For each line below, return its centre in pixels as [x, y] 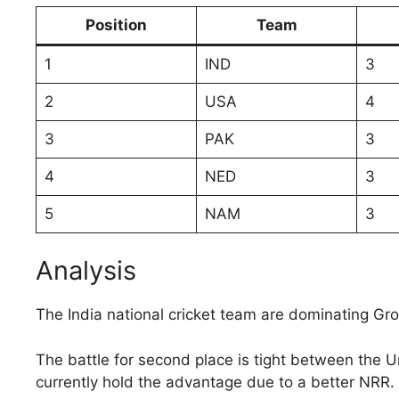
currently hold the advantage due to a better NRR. [215, 382]
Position [116, 24]
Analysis [86, 271]
